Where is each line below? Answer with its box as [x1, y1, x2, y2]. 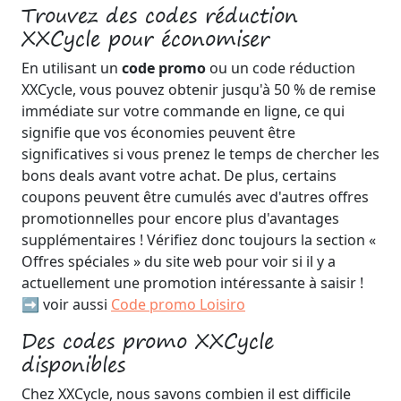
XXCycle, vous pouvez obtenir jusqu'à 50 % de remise [21, 79, 376, 99]
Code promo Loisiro [111, 294, 245, 314]
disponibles [21, 346, 125, 381]
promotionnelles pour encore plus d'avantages [21, 208, 339, 228]
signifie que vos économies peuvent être [21, 122, 295, 142]
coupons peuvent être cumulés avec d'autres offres [21, 186, 369, 207]
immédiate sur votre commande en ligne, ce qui [21, 100, 345, 121]
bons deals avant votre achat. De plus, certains [21, 165, 337, 185]
